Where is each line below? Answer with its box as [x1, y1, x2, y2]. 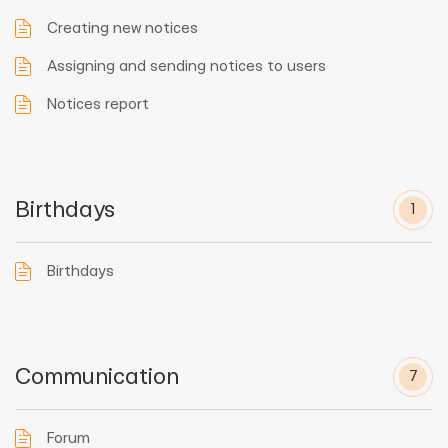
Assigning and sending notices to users [47, 59, 326, 74]
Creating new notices [47, 21, 198, 36]
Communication [15, 366, 179, 388]
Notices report [47, 97, 149, 112]
